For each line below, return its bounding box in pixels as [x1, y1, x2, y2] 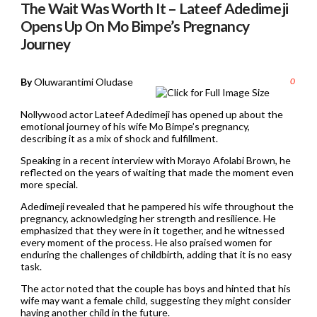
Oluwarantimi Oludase [33, 75, 133, 88]
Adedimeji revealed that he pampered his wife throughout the [20, 200, 294, 212]
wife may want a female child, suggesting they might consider [20, 294, 291, 306]
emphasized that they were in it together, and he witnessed [20, 224, 284, 236]
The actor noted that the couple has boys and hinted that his [20, 282, 291, 294]
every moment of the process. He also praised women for [20, 236, 272, 248]
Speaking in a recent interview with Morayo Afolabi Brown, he [20, 154, 291, 166]
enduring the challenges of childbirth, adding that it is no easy [20, 248, 292, 260]
